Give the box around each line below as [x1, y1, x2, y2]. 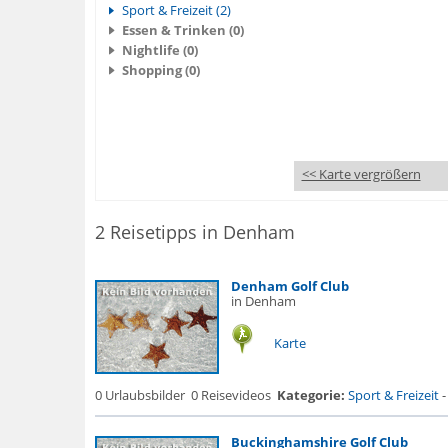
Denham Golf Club [230, 277, 349, 295]
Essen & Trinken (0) [121, 21, 244, 39]
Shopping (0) [121, 61, 200, 79]
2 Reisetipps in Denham [94, 220, 295, 244]
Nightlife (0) [121, 41, 198, 59]
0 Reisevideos [190, 386, 271, 404]
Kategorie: [276, 386, 345, 404]
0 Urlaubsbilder [94, 386, 185, 404]
